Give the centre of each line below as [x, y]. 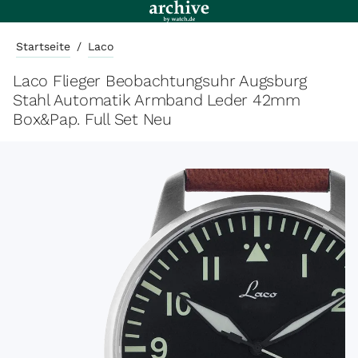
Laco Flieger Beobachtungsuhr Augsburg [160, 81]
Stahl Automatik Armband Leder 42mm [157, 100]
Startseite [43, 46]
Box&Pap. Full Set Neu [92, 119]
